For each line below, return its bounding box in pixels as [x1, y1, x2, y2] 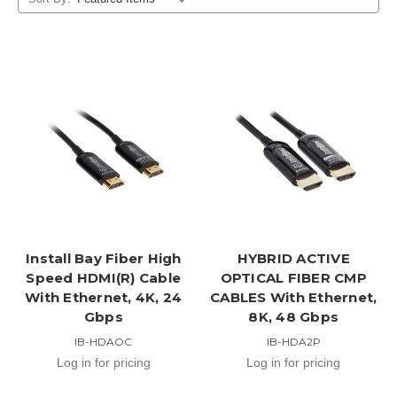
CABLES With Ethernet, [210, 288, 378, 306]
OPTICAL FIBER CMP [220, 269, 367, 286]
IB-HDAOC [74, 334, 133, 348]
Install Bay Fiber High [26, 249, 182, 267]
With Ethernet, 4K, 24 [25, 288, 183, 306]
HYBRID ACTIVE [237, 249, 350, 267]
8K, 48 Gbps [248, 307, 339, 325]
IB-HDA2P [266, 334, 321, 348]
